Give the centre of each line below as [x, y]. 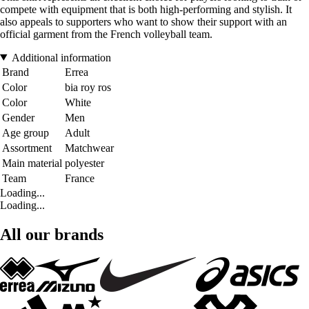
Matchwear [89, 148]
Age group [26, 132]
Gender [18, 117]
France [80, 178]
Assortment [27, 148]
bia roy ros [88, 87]
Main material [32, 163]
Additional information [61, 57]
